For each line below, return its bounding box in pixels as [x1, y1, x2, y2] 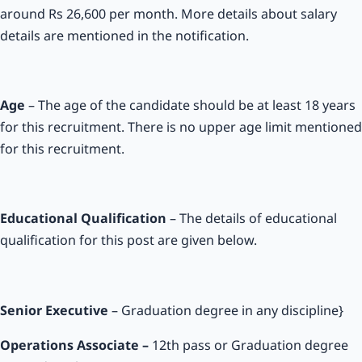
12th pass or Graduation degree [149, 335, 348, 354]
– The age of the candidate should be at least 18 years [25, 96, 356, 115]
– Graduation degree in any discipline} [108, 301, 343, 319]
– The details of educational [170, 209, 337, 228]
